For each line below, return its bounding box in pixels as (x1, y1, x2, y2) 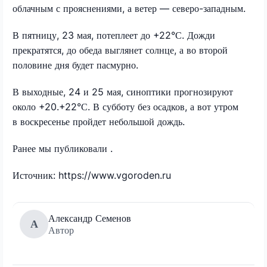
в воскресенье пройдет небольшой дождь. (13, 115, 185, 128)
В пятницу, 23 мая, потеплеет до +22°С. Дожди (13, 29, 215, 41)
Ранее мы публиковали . (13, 142, 116, 154)
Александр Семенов (48, 212, 131, 224)
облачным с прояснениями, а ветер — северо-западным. (13, 2, 246, 14)
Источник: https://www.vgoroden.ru (13, 169, 171, 181)
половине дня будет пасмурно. (13, 58, 138, 71)
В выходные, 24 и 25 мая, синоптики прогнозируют (13, 85, 233, 98)
